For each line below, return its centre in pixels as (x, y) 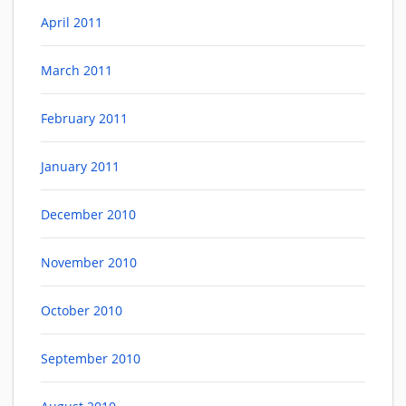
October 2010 (82, 311)
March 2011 (77, 71)
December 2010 (88, 215)
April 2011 (72, 23)
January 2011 (80, 167)
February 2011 (84, 119)
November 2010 (89, 263)
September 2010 (91, 359)
